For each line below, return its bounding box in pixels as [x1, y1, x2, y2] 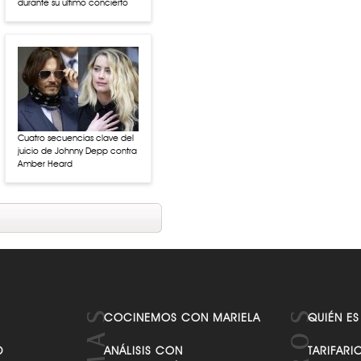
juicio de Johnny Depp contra [17, 145, 137, 156]
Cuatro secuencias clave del [17, 132, 134, 143]
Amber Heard [17, 158, 73, 169]
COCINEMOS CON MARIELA [104, 310, 261, 324]
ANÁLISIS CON [104, 343, 184, 357]
